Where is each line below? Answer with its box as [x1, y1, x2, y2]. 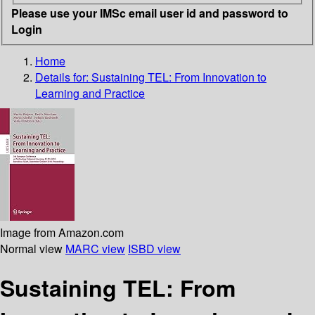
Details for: [35, 68, 91, 85]
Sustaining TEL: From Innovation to [91, 68, 266, 85]
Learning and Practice [35, 84, 145, 101]
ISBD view [128, 240, 181, 257]
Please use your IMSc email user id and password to [11, 4, 288, 21]
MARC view [65, 240, 125, 257]
